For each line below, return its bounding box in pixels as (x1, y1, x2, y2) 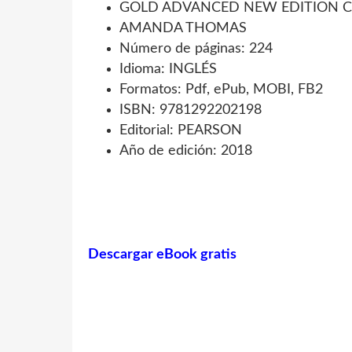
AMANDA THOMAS (119, 21, 247, 36)
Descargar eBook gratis (88, 247, 236, 262)
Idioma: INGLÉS (119, 62, 217, 77)
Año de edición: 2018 (119, 144, 252, 159)
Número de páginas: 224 (119, 42, 273, 57)
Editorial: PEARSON (119, 123, 242, 138)
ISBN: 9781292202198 (119, 103, 262, 118)
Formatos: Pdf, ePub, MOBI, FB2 (119, 82, 323, 97)
